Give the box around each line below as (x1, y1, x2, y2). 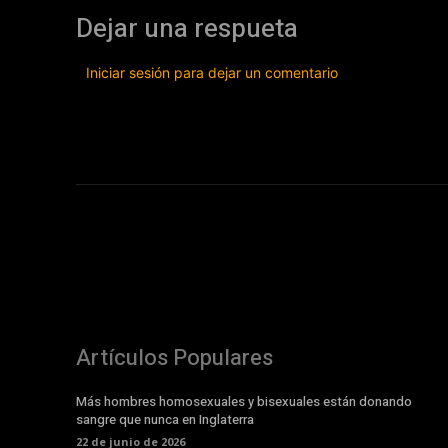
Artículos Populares (76, 341, 273, 374)
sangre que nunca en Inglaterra (76, 409, 254, 429)
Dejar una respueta (76, 9, 298, 48)
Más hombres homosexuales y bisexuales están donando (76, 391, 412, 411)
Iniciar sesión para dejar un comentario (86, 63, 338, 81)
